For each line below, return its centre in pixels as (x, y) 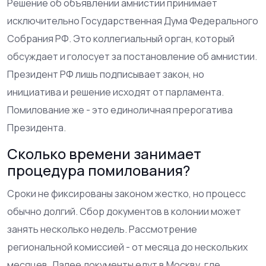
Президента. (37, 127)
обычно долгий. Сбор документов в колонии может (124, 211)
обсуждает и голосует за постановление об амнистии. (132, 56)
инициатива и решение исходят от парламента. (115, 92)
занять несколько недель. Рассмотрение (102, 229)
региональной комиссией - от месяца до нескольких (127, 247)
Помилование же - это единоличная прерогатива (120, 110)
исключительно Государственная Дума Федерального (133, 20)
